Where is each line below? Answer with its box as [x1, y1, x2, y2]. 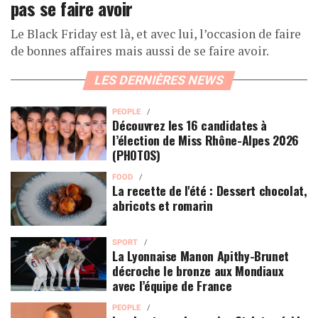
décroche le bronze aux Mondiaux [112, 261, 284, 280]
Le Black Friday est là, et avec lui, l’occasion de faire [11, 25, 301, 42]
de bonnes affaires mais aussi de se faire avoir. [11, 42, 269, 59]
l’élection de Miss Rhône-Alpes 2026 [112, 130, 300, 149]
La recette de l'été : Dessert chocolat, [112, 180, 307, 199]
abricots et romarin [112, 195, 213, 214]
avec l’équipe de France [112, 275, 232, 295]
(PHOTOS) [112, 145, 160, 164]
